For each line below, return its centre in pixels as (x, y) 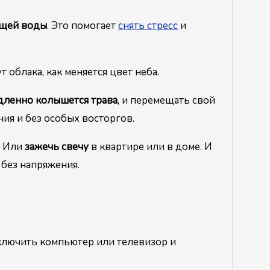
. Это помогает (82, 26)
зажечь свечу (56, 147)
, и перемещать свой (166, 101)
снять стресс (148, 26)
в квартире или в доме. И (150, 147)
